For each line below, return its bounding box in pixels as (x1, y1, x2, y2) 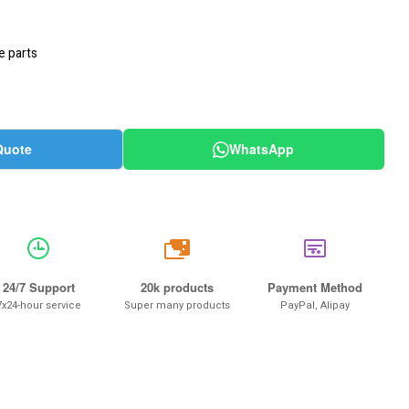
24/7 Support (2, 278, 75, 296)
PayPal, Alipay (280, 298, 351, 313)
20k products (140, 278, 214, 296)
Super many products (123, 298, 230, 313)
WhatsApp (229, 140, 295, 158)
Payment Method (267, 278, 363, 296)
